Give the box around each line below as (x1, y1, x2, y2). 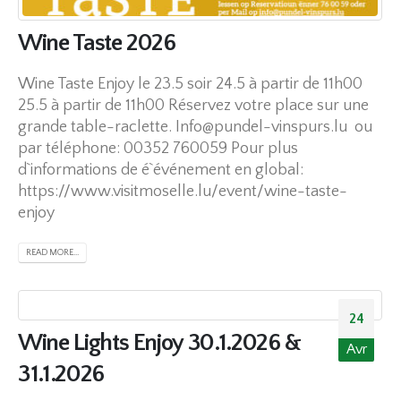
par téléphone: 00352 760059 (18, 139, 231, 158)
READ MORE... (26, 247, 79, 258)
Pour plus (231, 139, 298, 158)
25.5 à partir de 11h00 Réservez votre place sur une (18, 96, 369, 115)
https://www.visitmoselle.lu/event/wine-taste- (18, 182, 347, 200)
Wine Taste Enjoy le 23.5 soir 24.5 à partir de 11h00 (18, 74, 363, 93)
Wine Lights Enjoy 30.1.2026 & (18, 329, 301, 357)
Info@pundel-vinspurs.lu (175, 117, 347, 136)
